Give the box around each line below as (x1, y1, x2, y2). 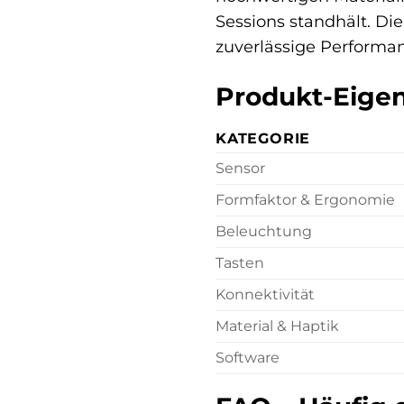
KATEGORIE (216, 130, 311, 148)
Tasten (216, 254, 264, 272)
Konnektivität (216, 286, 315, 304)
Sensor (216, 160, 265, 178)
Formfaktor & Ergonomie (216, 191, 395, 209)
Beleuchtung (216, 223, 312, 241)
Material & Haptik (216, 317, 339, 335)
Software (216, 349, 280, 367)
